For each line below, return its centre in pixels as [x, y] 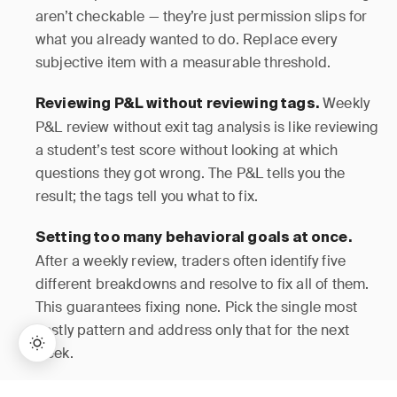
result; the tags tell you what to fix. [147, 196]
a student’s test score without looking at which [187, 150]
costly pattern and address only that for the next [192, 330]
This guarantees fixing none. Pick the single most [196, 307]
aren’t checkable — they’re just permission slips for [202, 16]
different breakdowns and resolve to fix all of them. [202, 284]
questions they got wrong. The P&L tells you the [191, 173]
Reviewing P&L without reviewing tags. [177, 105]
